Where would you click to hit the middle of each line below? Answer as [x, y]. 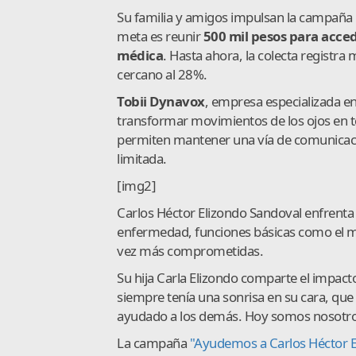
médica [140, 55]
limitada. [142, 158]
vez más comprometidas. [190, 250]
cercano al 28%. [162, 74]
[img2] [136, 185]
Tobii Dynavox [161, 101]
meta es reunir [160, 36]
